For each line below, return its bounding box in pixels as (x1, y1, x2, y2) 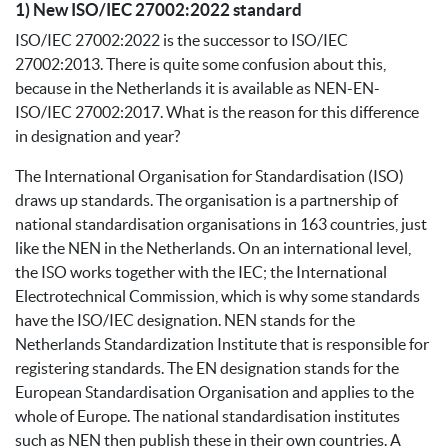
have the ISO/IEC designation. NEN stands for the (15, 310, 355, 329)
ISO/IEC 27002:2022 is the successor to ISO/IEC (15, 30, 348, 49)
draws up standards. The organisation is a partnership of (15, 190, 398, 209)
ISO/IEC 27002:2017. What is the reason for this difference (15, 102, 419, 121)
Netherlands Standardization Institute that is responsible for (15, 334, 429, 353)
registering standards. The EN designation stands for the (15, 358, 399, 377)
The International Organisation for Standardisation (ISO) (15, 166, 404, 185)
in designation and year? (15, 126, 180, 145)
